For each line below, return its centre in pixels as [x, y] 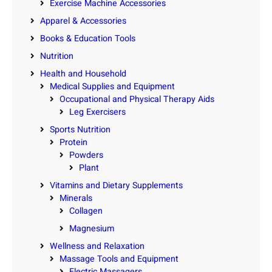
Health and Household [83, 73]
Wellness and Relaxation [97, 246]
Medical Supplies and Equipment [112, 86]
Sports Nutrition [80, 129]
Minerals [76, 198]
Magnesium [92, 228]
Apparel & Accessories [83, 21]
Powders [86, 155]
